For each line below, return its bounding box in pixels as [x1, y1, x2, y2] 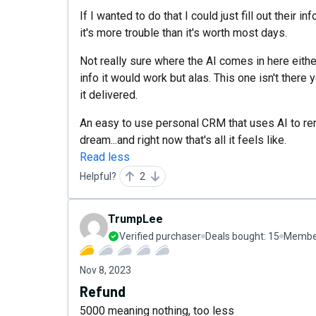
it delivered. [80, 88, 138, 102]
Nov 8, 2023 [80, 265, 131, 276]
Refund [80, 283, 126, 300]
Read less [80, 150, 130, 164]
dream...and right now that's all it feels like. [80, 133, 286, 147]
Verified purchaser [119, 231, 201, 242]
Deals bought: [205, 231, 268, 242]
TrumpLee [108, 212, 163, 226]
